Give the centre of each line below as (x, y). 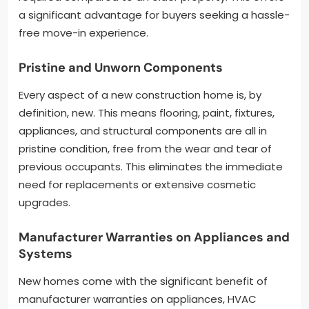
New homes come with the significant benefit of (143, 281)
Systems (46, 253)
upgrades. (44, 202)
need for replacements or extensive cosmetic (137, 184)
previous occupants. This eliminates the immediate (151, 166)
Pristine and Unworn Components (121, 67)
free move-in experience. (83, 32)
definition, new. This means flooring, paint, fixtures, (147, 112)
